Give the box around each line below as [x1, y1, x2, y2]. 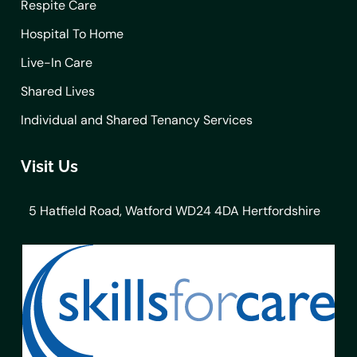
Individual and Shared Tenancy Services [21, 112, 253, 129]
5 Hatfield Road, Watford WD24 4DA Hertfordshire [29, 202, 320, 220]
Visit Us [21, 157, 78, 177]
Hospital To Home [21, 25, 124, 43]
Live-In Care [21, 54, 92, 72]
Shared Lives [21, 83, 95, 100]
